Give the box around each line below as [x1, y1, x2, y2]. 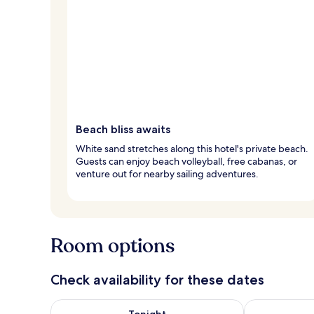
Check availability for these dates [50, 271, 264, 288]
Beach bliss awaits [76, 122, 170, 136]
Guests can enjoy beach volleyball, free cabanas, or [76, 154, 297, 168]
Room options [50, 232, 175, 259]
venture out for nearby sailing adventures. [76, 167, 259, 180]
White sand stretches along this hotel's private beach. [76, 142, 308, 155]
